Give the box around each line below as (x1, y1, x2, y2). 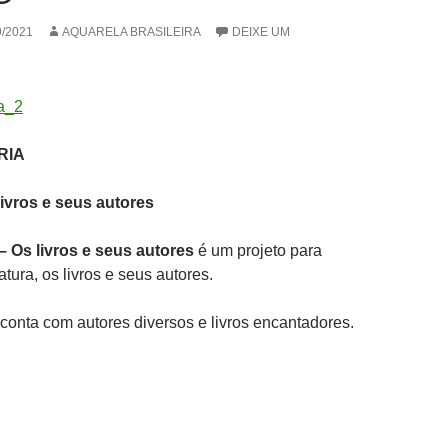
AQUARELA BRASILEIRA (62, 25, 201, 39)
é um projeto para (198, 242, 322, 259)
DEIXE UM (232, 25, 290, 39)
